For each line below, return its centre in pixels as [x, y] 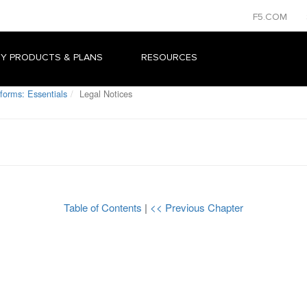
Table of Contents [104, 207]
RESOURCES [169, 57]
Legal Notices [105, 94]
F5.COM [271, 17]
